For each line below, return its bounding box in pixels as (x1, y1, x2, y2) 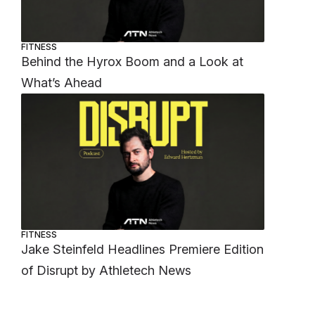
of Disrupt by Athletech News (21, 263, 192, 278)
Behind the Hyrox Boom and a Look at (21, 53, 244, 69)
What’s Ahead (21, 75, 103, 90)
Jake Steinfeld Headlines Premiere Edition (21, 242, 264, 257)
